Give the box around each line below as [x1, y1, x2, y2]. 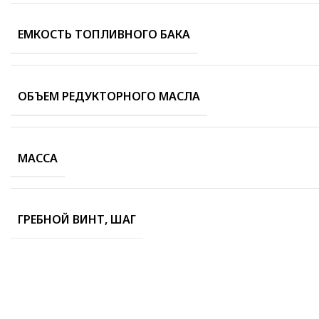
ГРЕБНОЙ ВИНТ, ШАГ [18, 211, 136, 227]
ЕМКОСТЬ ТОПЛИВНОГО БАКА [18, 26, 190, 42]
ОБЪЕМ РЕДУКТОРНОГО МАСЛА [18, 88, 200, 104]
